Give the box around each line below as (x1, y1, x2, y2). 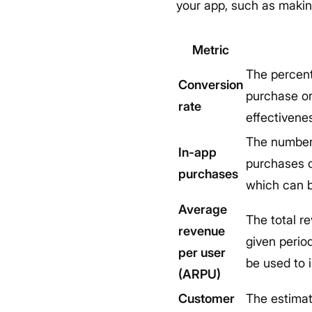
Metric (192, 42, 230, 57)
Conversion (178, 77, 244, 92)
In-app (178, 145, 217, 159)
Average (178, 202, 228, 217)
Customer (178, 291, 235, 306)
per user (178, 245, 226, 260)
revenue (178, 224, 226, 238)
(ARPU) (178, 267, 221, 281)
